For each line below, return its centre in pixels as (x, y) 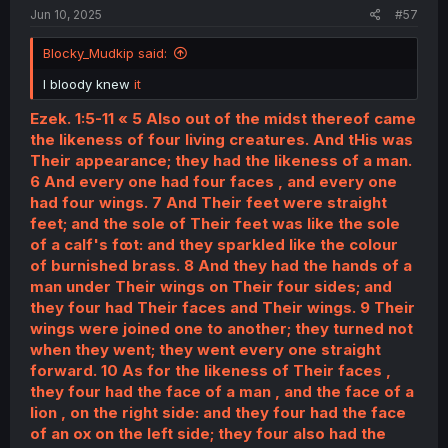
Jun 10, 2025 (66, 31)
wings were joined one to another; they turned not (221, 344)
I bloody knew (88, 100)
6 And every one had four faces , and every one (213, 197)
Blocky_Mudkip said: (105, 69)
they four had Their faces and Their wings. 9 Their (222, 323)
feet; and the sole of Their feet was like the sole (215, 239)
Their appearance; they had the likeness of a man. (221, 176)
